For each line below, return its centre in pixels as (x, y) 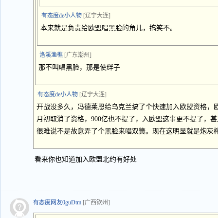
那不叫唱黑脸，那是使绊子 (79, 67)
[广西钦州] (96, 202)
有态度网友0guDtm (57, 202)
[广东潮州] (78, 55)
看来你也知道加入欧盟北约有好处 (86, 159)
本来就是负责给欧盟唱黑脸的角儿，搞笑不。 (109, 28)
